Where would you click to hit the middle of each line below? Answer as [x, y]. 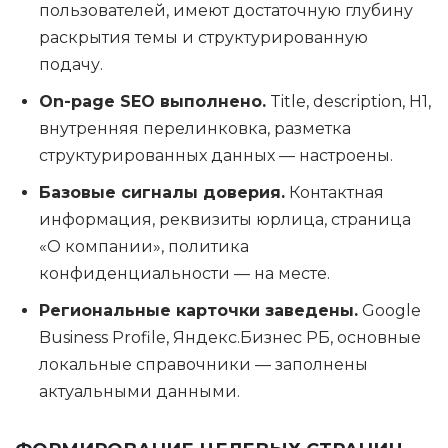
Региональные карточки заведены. [198, 310]
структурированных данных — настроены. [216, 155]
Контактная [334, 192]
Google [389, 310]
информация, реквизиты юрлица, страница [225, 219]
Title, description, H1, [348, 101]
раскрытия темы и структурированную [203, 37]
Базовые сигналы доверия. [162, 192]
